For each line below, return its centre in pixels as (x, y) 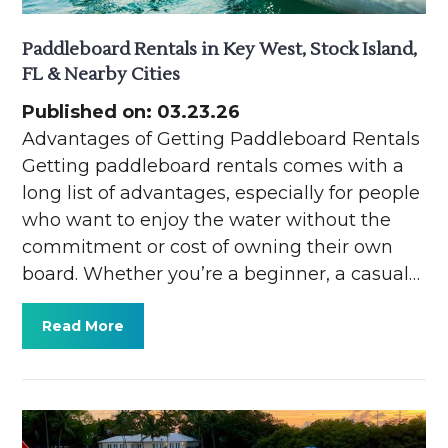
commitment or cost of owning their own (208, 246)
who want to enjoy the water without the (207, 219)
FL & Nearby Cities (101, 74)
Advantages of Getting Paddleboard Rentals (221, 138)
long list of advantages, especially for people (221, 192)
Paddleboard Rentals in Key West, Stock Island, (220, 49)
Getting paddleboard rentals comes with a (213, 165)
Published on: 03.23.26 (131, 111)
